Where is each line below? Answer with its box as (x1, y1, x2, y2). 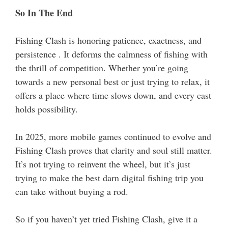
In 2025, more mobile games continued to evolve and (15, 130, 211, 143)
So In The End (15, 6, 73, 20)
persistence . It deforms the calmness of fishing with (15, 48, 208, 61)
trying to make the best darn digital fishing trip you (15, 172, 204, 184)
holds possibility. (15, 103, 78, 116)
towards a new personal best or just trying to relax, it (15, 75, 210, 88)
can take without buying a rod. (15, 185, 128, 198)
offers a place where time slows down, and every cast (15, 89, 211, 102)
